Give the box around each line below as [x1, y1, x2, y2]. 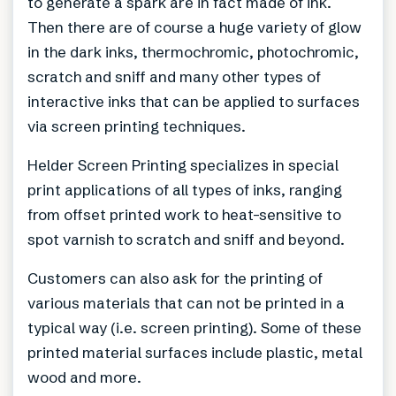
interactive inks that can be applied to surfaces [27, 92, 360, 111]
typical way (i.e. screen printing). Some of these [27, 318, 362, 338]
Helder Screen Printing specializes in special [27, 156, 339, 175]
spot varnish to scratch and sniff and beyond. [27, 230, 345, 249]
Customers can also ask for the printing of [27, 269, 323, 288]
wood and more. [27, 368, 141, 387]
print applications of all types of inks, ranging [27, 180, 342, 200]
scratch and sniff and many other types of [27, 67, 321, 87]
